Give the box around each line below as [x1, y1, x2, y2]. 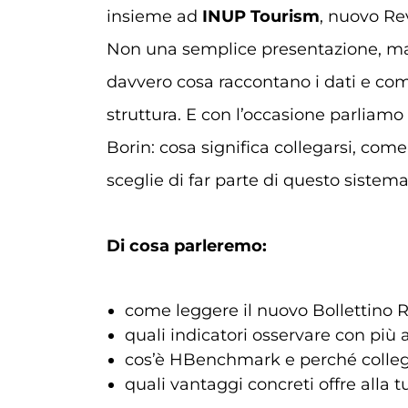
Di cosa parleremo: [107, 236, 267, 256]
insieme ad [107, 6, 202, 26]
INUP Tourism [202, 6, 320, 26]
